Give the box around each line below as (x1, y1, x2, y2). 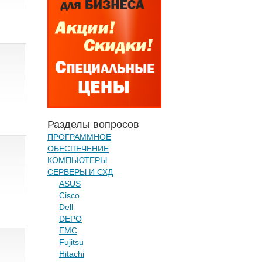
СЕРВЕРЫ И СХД (47, 167, 113, 177)
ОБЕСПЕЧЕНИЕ (47, 144, 109, 153)
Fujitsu (59, 237, 84, 247)
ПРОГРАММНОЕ (47, 132, 111, 142)
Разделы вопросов (47, 119, 139, 130)
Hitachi (59, 249, 84, 258)
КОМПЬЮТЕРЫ (47, 156, 107, 165)
